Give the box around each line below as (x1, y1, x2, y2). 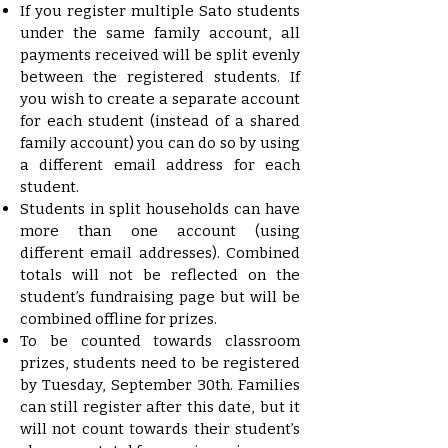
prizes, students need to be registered (20, 353, 300, 372)
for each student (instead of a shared (20, 111, 300, 130)
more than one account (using (20, 221, 300, 240)
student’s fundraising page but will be (20, 287, 300, 306)
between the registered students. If (20, 67, 300, 86)
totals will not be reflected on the (20, 265, 300, 284)
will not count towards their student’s (20, 419, 300, 438)
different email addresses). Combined (20, 243, 300, 262)
